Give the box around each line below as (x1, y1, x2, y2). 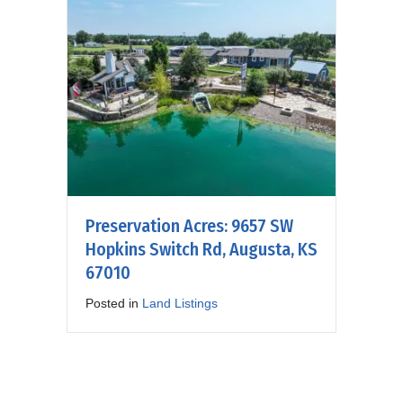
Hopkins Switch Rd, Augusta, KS (85, 237, 318, 260)
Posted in (85, 295, 142, 310)
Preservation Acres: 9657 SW (85, 214, 293, 237)
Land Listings (142, 295, 218, 310)
